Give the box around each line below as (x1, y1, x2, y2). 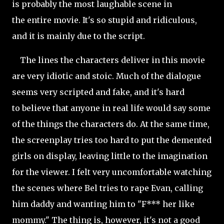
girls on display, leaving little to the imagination (12, 151, 207, 161)
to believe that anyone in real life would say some (12, 103, 210, 113)
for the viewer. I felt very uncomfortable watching (12, 167, 211, 177)
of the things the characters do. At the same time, (12, 119, 209, 129)
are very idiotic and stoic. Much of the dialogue (12, 71, 201, 81)
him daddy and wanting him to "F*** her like (12, 199, 194, 209)
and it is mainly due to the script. (12, 31, 147, 41)
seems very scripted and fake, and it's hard (12, 87, 184, 97)
